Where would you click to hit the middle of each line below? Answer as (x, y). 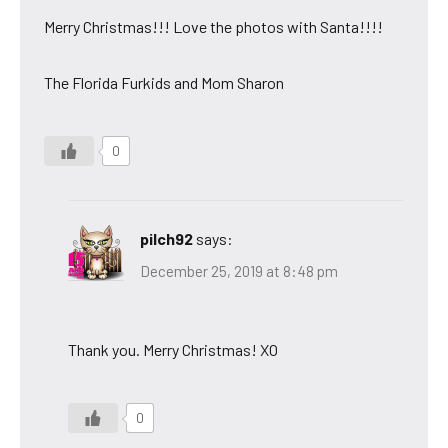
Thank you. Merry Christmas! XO (173, 349)
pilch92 (166, 239)
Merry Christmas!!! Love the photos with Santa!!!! (213, 27)
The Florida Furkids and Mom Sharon (164, 83)
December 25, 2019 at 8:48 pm (239, 270)
